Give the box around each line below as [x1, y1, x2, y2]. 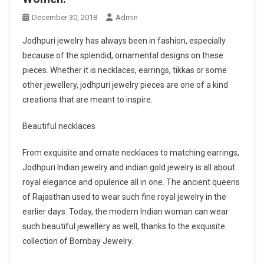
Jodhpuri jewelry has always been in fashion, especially [22, 36, 226, 46]
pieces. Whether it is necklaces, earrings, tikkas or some [22, 65, 227, 75]
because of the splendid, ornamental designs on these [22, 51, 223, 61]
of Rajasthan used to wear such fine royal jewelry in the [22, 192, 226, 202]
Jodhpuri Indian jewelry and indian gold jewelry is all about [22, 163, 235, 173]
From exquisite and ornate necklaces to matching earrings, [22, 148, 239, 158]
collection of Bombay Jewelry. [22, 236, 133, 246]
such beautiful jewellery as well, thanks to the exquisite [22, 222, 225, 232]
